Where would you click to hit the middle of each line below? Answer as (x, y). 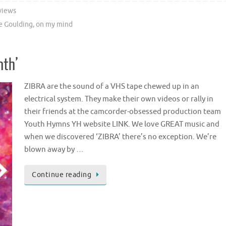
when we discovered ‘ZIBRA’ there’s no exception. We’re (120, 137)
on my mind (54, 25)
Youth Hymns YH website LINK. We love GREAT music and (122, 125)
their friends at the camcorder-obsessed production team (123, 112)
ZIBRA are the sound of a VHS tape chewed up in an (112, 87)
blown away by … (54, 150)
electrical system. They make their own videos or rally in (119, 99)
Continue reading (62, 175)
